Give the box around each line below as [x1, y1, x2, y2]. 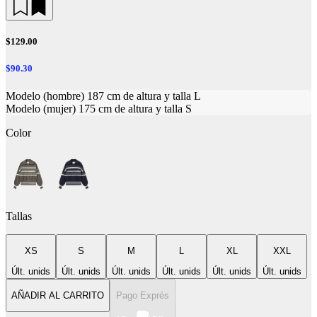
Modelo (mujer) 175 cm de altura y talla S [6, 103, 192, 115]
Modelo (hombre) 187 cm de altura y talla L [6, 90, 201, 103]
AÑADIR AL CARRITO [11, 290, 104, 301]
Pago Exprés [115, 290, 169, 301]
